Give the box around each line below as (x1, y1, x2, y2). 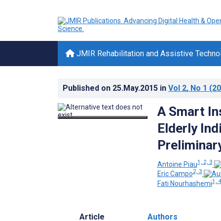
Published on (63, 83, 112, 93)
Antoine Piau (157, 160, 197, 168)
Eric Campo (157, 170, 193, 178)
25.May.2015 (112, 83, 160, 93)
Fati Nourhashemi (157, 179, 212, 187)
